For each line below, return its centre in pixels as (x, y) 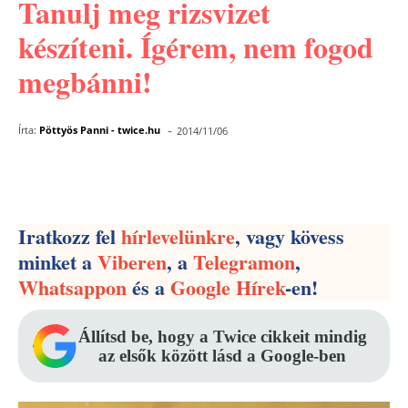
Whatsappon (72, 287)
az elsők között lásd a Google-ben (222, 356)
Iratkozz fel (70, 236)
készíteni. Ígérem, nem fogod (196, 47)
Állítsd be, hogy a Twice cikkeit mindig (222, 337)
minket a (58, 262)
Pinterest (217, 178)
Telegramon (244, 262)
